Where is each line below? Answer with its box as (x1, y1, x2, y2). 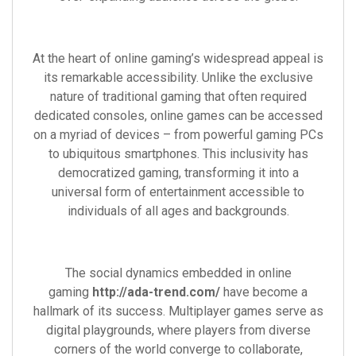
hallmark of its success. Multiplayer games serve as (33, 304, 323, 319)
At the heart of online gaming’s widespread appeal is (33, 51, 323, 66)
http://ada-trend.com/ (92, 284, 220, 300)
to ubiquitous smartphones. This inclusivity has (48, 146, 308, 161)
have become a (220, 284, 308, 300)
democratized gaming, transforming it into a (57, 165, 299, 180)
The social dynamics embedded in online (64, 265, 292, 281)
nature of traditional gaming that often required (49, 89, 307, 104)
